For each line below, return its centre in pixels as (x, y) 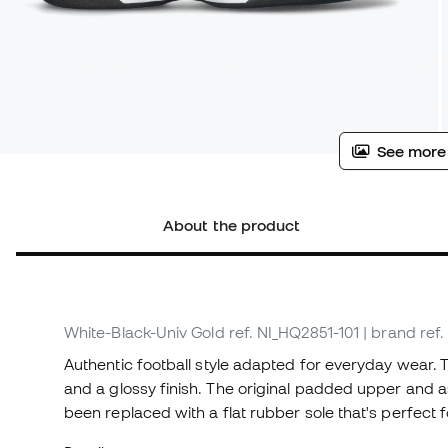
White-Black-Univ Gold (144, 332)
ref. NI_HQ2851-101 (294, 332)
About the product (232, 225)
